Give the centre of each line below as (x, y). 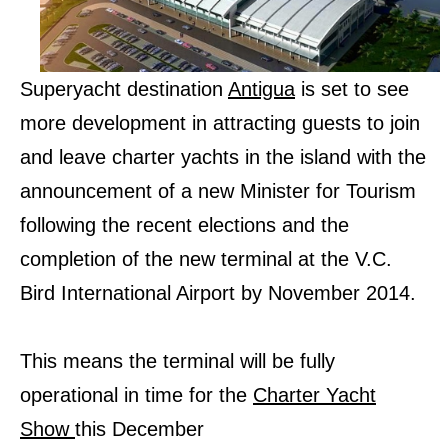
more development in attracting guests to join (220, 123)
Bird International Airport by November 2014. (218, 293)
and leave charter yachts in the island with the (223, 157)
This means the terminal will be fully (177, 361)
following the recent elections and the (184, 225)
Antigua (261, 89)
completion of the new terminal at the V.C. (206, 259)
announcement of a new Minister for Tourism (218, 191)
